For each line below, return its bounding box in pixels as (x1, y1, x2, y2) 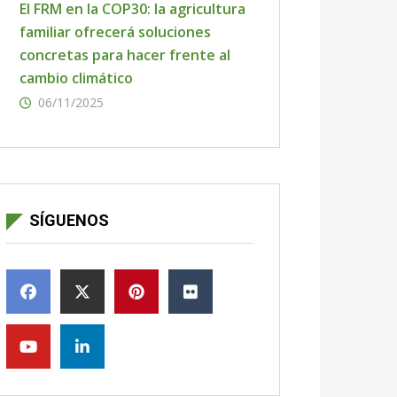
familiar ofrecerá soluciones (19, 22, 211, 42)
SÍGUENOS (29, 211, 109, 230)
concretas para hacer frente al (19, 45, 230, 65)
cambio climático (19, 68, 133, 88)
